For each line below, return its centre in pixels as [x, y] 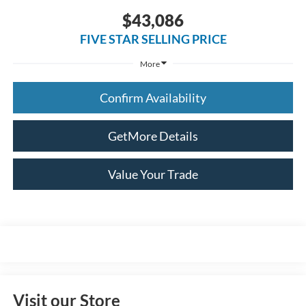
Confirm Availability [153, 97]
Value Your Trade [153, 174]
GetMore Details [153, 136]
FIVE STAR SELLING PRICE [153, 39]
